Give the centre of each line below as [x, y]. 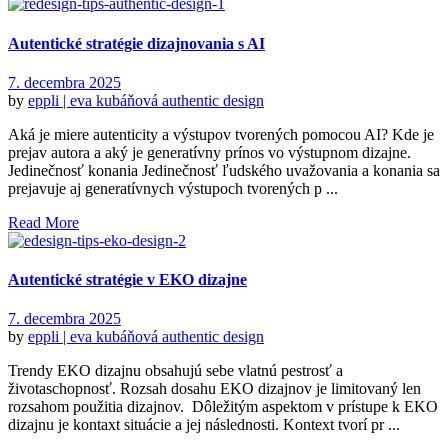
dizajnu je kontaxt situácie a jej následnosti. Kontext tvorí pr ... [204, 425]
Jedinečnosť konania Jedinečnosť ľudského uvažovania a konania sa [224, 170]
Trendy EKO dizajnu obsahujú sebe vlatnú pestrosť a [175, 371]
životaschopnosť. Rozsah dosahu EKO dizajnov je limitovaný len [214, 389]
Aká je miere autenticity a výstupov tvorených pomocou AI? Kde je [221, 134]
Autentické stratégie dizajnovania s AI [136, 43]
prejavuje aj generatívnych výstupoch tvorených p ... [173, 188]
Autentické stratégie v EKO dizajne [127, 280]
